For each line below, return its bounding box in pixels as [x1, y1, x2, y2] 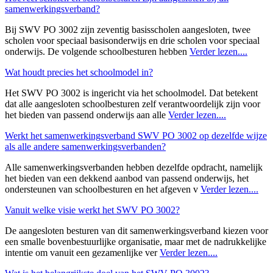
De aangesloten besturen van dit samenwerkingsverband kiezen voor [5, 225, 268, 236]
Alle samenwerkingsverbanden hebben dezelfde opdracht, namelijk [5, 161, 263, 172]
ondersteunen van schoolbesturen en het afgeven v [5, 183, 200, 194]
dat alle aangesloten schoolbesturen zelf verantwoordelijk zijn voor [5, 98, 260, 109]
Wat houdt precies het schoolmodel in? [5, 66, 153, 77]
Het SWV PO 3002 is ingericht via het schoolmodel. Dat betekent [5, 87, 258, 98]
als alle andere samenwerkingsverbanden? [5, 141, 166, 152]
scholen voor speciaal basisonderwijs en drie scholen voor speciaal [5, 35, 260, 46]
